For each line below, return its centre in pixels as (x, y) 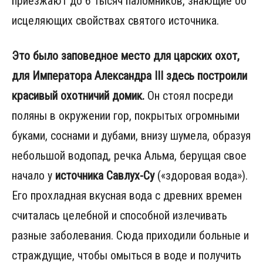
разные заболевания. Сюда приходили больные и (130, 236)
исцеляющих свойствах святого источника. (115, 21)
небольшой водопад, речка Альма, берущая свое (129, 156)
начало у (33, 176)
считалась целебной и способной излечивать (119, 216)
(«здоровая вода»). (201, 176)
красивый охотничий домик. (78, 96)
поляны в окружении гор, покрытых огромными (126, 116)
